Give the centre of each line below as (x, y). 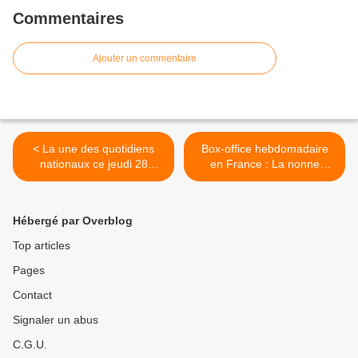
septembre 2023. (93, 179)
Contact (32, 295)
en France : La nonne (265, 164)
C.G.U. (30, 345)
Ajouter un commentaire (145, 59)
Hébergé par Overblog (73, 221)
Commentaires (68, 19)
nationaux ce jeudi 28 (93, 164)
